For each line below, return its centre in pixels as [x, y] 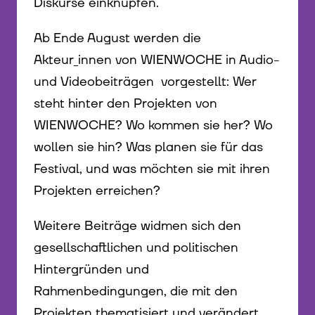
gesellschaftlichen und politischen [136, 248]
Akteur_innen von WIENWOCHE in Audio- [157, 60]
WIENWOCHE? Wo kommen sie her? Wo [153, 125]
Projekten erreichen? [97, 191]
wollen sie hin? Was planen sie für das [148, 147]
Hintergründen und [91, 270]
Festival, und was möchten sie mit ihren [152, 169]
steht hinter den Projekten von [126, 103]
